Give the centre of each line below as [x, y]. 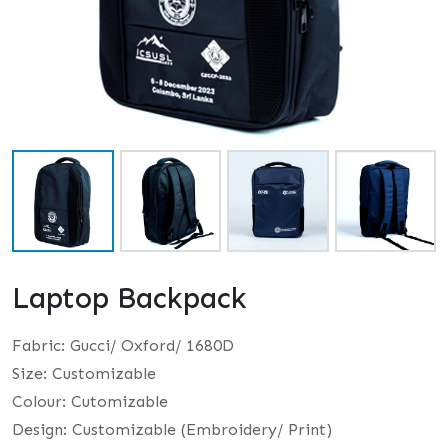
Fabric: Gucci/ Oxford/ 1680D [123, 345]
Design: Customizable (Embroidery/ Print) [172, 429]
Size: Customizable [84, 373]
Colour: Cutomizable [90, 401]
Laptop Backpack [129, 298]
